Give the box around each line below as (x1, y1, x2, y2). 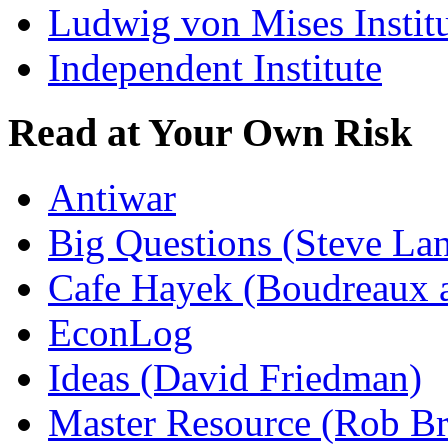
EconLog (48, 310, 193, 354)
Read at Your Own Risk (8, 109, 412, 155)
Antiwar (48, 175, 176, 219)
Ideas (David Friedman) (48, 355, 422, 399)
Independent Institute (48, 46, 382, 90)
